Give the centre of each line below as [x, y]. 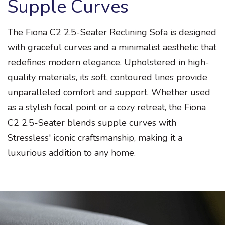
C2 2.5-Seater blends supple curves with [92, 123]
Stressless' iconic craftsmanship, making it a [95, 138]
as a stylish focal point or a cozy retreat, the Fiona [107, 108]
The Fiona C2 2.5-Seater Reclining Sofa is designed [112, 32]
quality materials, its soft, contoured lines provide [107, 78]
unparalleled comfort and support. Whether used [109, 93]
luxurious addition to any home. [72, 153]
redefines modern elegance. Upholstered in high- [108, 63]
